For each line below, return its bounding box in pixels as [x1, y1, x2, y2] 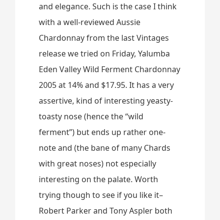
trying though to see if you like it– [39, 189, 164, 200]
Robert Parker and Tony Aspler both [39, 205, 173, 216]
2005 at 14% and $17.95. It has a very [39, 79, 174, 90]
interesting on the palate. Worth [39, 173, 159, 185]
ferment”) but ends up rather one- [39, 126, 166, 137]
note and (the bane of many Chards [39, 142, 171, 153]
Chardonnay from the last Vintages [39, 32, 169, 43]
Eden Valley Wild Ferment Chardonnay [39, 63, 181, 75]
